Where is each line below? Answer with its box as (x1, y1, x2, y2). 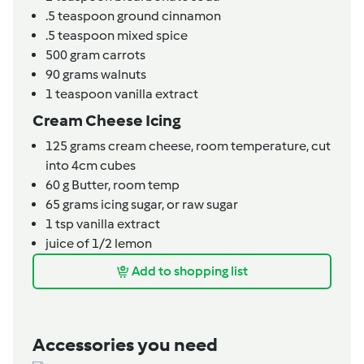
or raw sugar (167, 196, 238, 212)
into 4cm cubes (45, 157, 136, 173)
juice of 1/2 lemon (45, 235, 152, 251)
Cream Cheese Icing (32, 110, 181, 130)
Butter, (69, 176, 113, 193)
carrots (100, 46, 145, 63)
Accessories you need (32, 332, 218, 356)
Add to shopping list (132, 263, 248, 279)
